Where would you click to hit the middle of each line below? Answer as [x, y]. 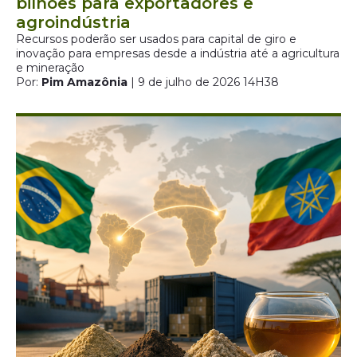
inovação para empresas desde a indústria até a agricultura [178, 53]
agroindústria [73, 22]
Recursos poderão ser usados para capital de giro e [156, 39]
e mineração [50, 68]
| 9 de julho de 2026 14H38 [203, 82]
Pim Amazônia [84, 82]
